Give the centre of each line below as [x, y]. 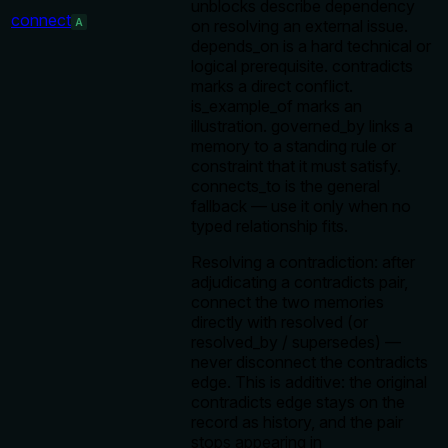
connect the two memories [287, 302]
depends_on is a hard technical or [311, 46]
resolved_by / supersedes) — [296, 342]
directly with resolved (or [279, 322]
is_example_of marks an [276, 106]
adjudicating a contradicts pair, [299, 282]
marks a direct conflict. [272, 86]
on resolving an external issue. [299, 26]
